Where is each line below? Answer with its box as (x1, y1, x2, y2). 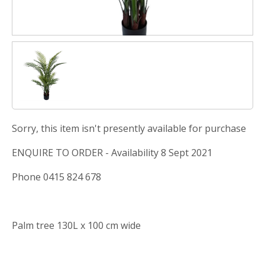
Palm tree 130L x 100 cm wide (12, 218, 141, 232)
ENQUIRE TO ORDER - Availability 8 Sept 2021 (12, 146, 212, 159)
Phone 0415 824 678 (12, 170, 101, 183)
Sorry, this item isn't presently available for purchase (12, 121, 246, 135)
